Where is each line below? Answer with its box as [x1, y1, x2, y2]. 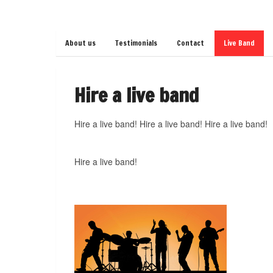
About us [65, 38, 96, 48]
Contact [177, 38, 204, 48]
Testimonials [115, 38, 157, 48]
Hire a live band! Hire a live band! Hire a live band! [74, 118, 268, 130]
